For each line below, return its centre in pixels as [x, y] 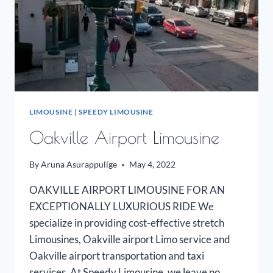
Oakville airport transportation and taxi [117, 256]
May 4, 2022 [153, 165]
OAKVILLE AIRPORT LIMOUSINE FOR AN [127, 190]
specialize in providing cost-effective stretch [127, 223]
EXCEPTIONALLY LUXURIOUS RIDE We [122, 207]
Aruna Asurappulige [79, 165]
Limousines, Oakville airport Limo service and [130, 239]
